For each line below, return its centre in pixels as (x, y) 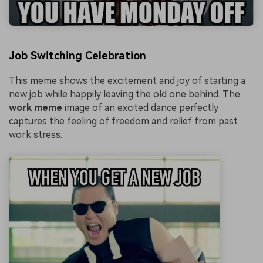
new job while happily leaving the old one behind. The (124, 94)
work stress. (36, 134)
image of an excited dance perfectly (140, 107)
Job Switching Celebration (77, 55)
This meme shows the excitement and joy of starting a (127, 80)
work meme (36, 107)
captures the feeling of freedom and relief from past (123, 121)
